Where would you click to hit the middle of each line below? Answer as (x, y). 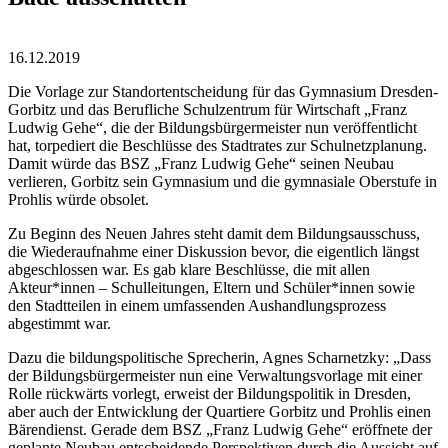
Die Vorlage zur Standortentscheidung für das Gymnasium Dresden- (223, 91)
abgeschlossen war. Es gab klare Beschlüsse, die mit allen (189, 269)
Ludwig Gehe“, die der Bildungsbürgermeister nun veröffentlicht (212, 127)
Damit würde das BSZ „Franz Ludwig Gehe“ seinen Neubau (201, 163)
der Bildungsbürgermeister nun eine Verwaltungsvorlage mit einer (215, 375)
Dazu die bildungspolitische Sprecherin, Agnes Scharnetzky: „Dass (219, 357)
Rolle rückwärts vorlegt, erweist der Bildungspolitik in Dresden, (209, 393)
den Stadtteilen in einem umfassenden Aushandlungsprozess (197, 305)
